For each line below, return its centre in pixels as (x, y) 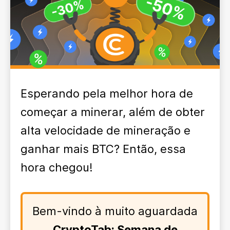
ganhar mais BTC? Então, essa (103, 149)
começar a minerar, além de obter (113, 112)
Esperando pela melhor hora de (107, 93)
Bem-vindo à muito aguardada (115, 211)
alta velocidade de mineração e (106, 130)
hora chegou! (57, 167)
